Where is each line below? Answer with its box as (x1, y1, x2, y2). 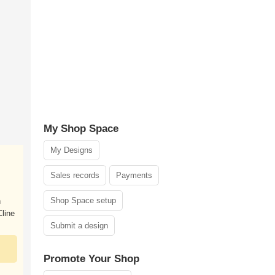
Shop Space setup (50, 196, 116, 205)
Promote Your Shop (44, 253, 139, 265)
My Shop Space (44, 123, 118, 134)
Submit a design (50, 221, 108, 230)
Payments (116, 171, 152, 180)
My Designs (50, 145, 93, 155)
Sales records (50, 171, 99, 180)
